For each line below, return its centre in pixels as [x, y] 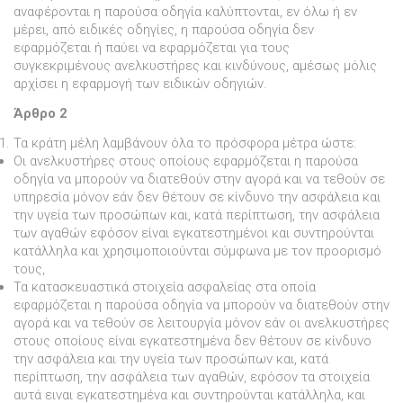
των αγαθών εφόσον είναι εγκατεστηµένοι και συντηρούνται [194, 233]
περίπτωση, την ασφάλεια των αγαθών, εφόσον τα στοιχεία [192, 376]
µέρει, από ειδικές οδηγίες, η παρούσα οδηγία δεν [164, 30]
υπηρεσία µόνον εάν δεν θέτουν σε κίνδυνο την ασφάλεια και [197, 197]
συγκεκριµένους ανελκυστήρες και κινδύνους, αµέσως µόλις [195, 66]
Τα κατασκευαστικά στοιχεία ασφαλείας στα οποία [165, 287]
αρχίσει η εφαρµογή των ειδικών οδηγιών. [140, 84]
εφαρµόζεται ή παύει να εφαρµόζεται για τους [152, 48]
